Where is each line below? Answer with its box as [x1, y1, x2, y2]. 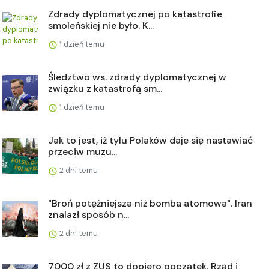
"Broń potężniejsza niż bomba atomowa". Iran [48, 196, 252, 210]
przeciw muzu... [48, 145, 117, 158]
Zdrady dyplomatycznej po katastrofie [48, 7, 222, 20]
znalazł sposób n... [48, 208, 129, 221]
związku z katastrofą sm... [48, 82, 162, 95]
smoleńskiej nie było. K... [48, 19, 154, 32]
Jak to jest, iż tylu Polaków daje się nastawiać [48, 133, 253, 147]
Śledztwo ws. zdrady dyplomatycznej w [48, 70, 226, 83]
